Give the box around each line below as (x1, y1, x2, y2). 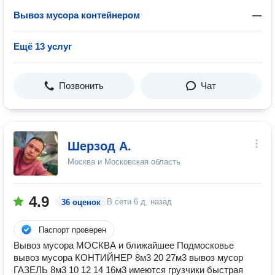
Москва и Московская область (68, 157, 180, 166)
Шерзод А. (68, 139, 131, 153)
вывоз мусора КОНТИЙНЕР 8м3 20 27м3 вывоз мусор (14, 252, 243, 263)
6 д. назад (134, 197, 172, 206)
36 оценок (61, 198, 101, 207)
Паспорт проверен (39, 225, 106, 234)
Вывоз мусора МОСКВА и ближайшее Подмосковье (14, 240, 234, 250)
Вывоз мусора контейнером (14, 10, 140, 20)
